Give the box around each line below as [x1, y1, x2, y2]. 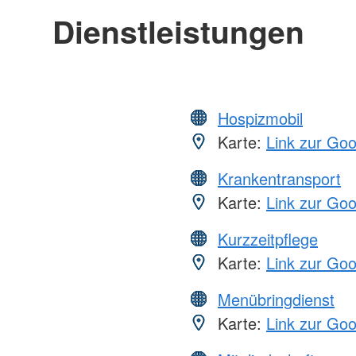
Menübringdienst [218, 287, 335, 311]
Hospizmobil [218, 106, 303, 130]
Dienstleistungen [52, 8, 304, 53]
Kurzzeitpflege [218, 226, 318, 250]
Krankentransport [218, 166, 341, 190]
